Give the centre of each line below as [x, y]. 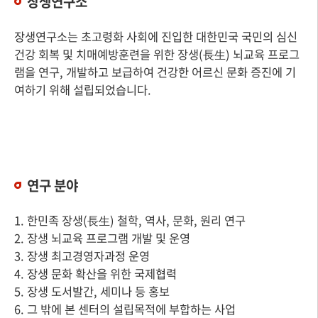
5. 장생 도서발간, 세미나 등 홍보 [92, 291]
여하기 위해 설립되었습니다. [83, 89]
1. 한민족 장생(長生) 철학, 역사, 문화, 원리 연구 [130, 220]
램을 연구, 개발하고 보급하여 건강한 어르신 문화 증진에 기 [155, 72]
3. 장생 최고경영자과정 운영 [82, 256]
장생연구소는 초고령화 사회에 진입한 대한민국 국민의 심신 [156, 36]
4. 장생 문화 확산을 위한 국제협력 [95, 273]
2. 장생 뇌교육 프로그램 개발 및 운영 [102, 238]
